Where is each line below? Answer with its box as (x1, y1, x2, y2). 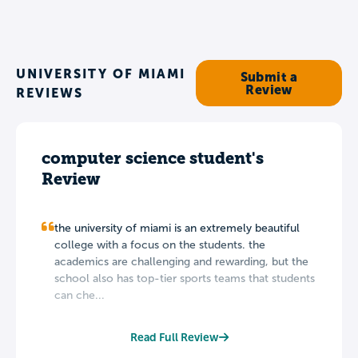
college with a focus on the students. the (54, 238, 265, 251)
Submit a (240, 69, 298, 84)
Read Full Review (129, 330, 219, 344)
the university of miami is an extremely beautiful (54, 221, 300, 234)
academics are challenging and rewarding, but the (54, 255, 308, 268)
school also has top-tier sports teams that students (54, 272, 315, 284)
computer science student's (42, 148, 264, 168)
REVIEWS (16, 85, 83, 100)
